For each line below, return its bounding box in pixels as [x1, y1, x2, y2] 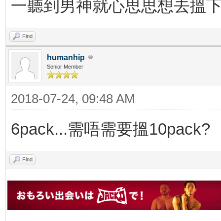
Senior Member [47, 63, 83, 70]
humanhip [47, 53, 85, 62]
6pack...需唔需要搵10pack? [11, 119, 210, 138]
